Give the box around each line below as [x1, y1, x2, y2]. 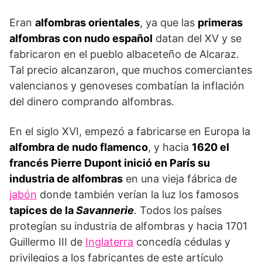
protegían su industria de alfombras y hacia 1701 [9, 219, 247, 232]
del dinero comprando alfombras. [9, 95, 174, 108]
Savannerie [76, 204, 134, 216]
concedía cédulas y [133, 235, 230, 248]
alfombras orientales [35, 16, 140, 29]
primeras [198, 16, 243, 29]
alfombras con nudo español [9, 32, 153, 44]
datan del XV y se [153, 32, 242, 44]
